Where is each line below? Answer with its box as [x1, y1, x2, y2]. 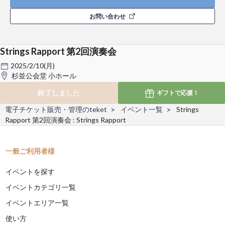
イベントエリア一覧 [6, 198, 69, 207]
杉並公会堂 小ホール [12, 71, 76, 80]
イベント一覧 [121, 104, 163, 114]
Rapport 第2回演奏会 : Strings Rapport [5, 115, 126, 124]
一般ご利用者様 [6, 146, 55, 155]
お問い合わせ [89, 12, 127, 20]
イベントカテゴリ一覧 [6, 182, 76, 191]
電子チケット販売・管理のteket [5, 104, 107, 114]
